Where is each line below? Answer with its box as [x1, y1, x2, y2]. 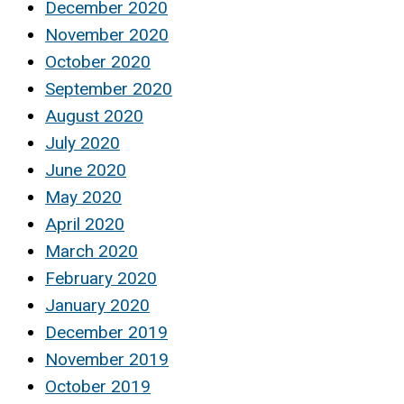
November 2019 [45, 348, 169, 370]
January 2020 [45, 294, 150, 316]
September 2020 [45, 78, 172, 99]
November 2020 [45, 23, 169, 45]
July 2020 [45, 132, 120, 153]
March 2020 [45, 240, 138, 262]
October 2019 [45, 375, 151, 397]
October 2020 [45, 50, 151, 72]
